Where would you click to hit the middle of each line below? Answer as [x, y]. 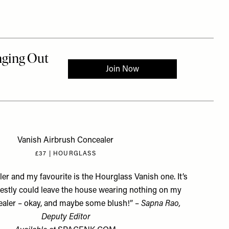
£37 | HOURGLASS [65, 154]
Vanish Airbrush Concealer [66, 141]
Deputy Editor [65, 217]
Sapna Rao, [161, 204]
